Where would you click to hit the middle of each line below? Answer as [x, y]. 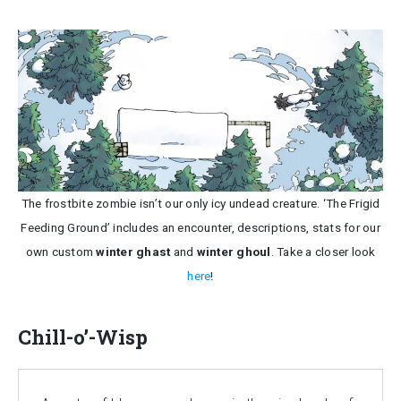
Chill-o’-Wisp [83, 337]
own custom [61, 252]
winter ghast [135, 252]
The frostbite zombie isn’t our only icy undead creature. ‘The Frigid [200, 204]
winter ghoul [234, 252]
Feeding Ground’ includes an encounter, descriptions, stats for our [200, 228]
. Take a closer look [323, 252]
